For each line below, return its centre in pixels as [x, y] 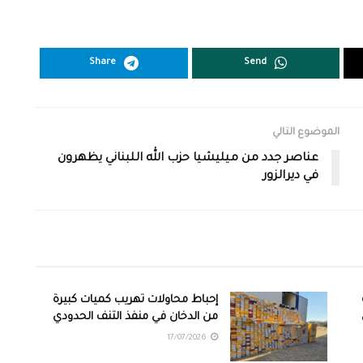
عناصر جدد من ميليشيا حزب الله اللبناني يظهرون [188, 159]
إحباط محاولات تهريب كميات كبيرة [135, 301]
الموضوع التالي [306, 133]
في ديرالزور [290, 177]
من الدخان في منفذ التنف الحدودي [135, 318]
